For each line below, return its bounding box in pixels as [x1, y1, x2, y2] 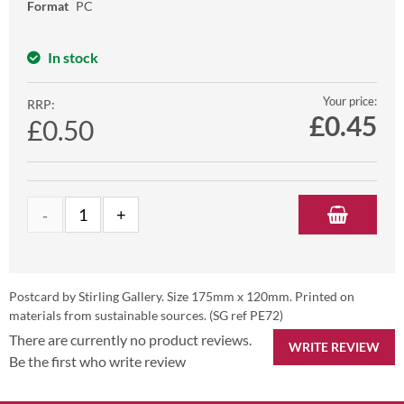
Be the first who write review [9, 353, 186, 371]
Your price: [323, 94, 377, 109]
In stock [48, 49, 98, 67]
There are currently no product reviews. [9, 331, 252, 349]
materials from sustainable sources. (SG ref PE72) [9, 308, 283, 324]
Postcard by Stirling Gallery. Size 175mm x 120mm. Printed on [9, 289, 354, 305]
